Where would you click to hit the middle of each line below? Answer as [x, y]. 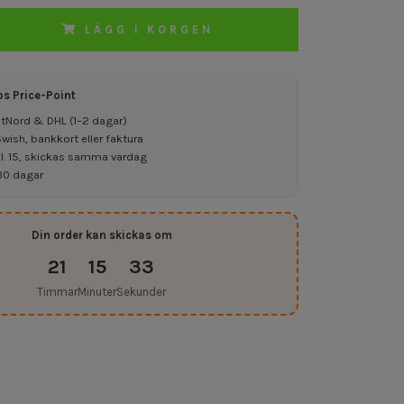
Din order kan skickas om [101, 234]
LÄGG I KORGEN [149, 29]
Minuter [97, 291]
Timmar [58, 291]
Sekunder [142, 291]
